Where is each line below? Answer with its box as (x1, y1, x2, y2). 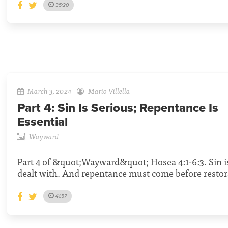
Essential (17, 115, 68, 130)
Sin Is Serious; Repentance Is (58, 101, 218, 116)
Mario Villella (88, 84, 130, 97)
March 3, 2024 (27, 84, 72, 97)
